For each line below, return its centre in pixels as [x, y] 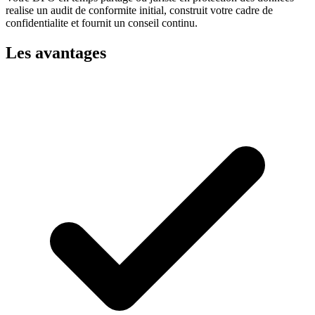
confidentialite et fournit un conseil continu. [102, 23]
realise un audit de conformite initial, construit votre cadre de [139, 11]
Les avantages [56, 53]
